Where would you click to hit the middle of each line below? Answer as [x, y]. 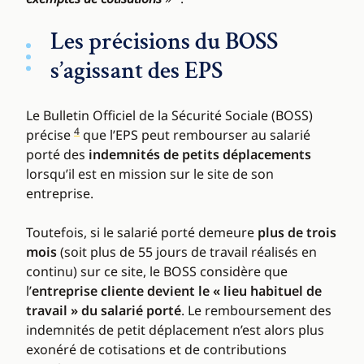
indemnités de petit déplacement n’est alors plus [175, 330]
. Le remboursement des [256, 311]
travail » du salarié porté [104, 311]
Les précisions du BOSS [164, 42]
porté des [57, 155]
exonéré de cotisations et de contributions [156, 350]
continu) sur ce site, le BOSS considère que [157, 272]
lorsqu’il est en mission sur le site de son [150, 174]
